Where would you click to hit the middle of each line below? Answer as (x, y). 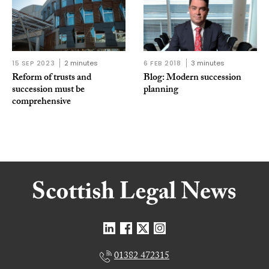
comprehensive (41, 103)
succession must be (48, 91)
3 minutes (207, 63)
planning (161, 91)
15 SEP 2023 (34, 63)
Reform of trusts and (52, 79)
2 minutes (81, 63)
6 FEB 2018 (162, 63)
